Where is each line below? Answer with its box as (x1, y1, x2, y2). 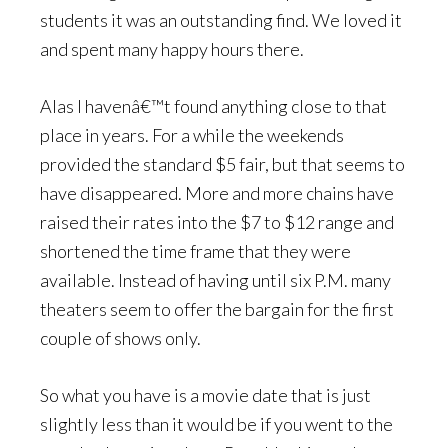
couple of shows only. (40, 327, 201, 349)
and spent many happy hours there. (40, 38, 304, 60)
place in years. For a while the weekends (40, 124, 344, 146)
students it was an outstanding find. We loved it (40, 9, 402, 31)
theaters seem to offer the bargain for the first (40, 298, 394, 320)
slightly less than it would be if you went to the (40, 413, 393, 435)
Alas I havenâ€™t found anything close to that (40, 95, 387, 117)
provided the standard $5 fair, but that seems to (40, 153, 405, 175)
